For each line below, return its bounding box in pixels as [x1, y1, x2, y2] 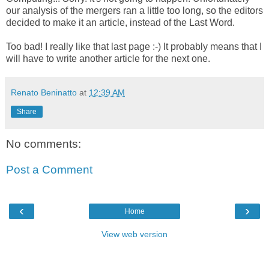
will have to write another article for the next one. [6, 53, 210, 64]
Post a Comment [6, 163, 92, 177]
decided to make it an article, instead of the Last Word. [6, 17, 235, 28]
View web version [101, 229, 168, 239]
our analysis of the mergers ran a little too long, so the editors [6, 5, 263, 16]
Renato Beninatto [11, 87, 77, 97]
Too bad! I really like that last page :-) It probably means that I [6, 41, 262, 52]
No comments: [6, 137, 81, 150]
